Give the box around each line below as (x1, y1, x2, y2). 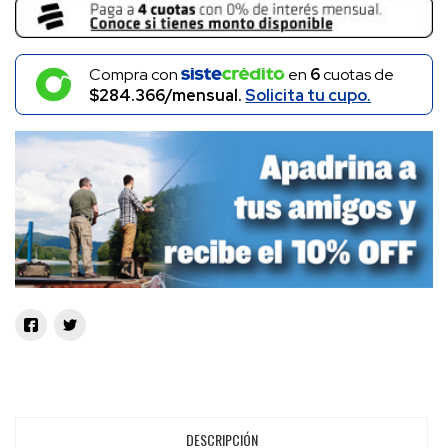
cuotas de (320, 63, 395, 85)
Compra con (89, 63, 182, 85)
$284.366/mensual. (89, 84, 246, 106)
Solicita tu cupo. (245, 84, 372, 106)
